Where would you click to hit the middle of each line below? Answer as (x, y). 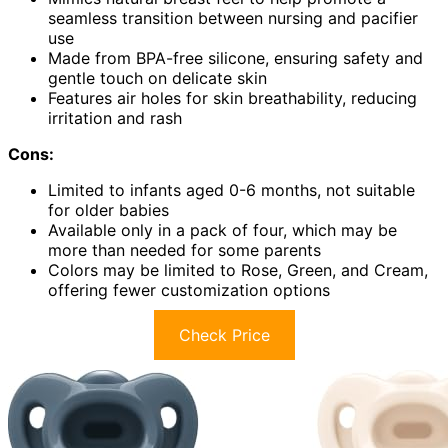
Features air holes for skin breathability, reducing (232, 98)
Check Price (224, 335)
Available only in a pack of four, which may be (222, 230)
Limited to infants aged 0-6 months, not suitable (231, 190)
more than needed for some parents (184, 250)
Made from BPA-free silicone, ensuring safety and (235, 58)
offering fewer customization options (189, 290)
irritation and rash (115, 118)
